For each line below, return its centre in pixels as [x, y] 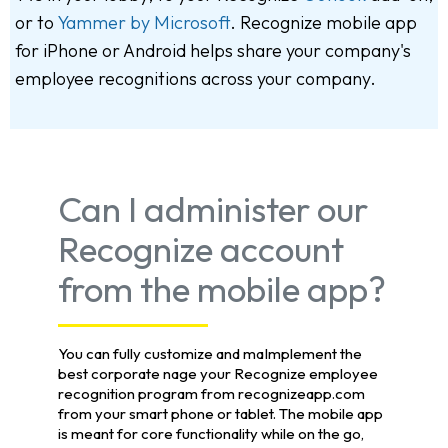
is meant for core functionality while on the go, [211, 434]
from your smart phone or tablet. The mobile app [220, 414]
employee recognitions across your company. [195, 79]
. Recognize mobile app [323, 23]
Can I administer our [213, 209]
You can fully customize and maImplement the [210, 354]
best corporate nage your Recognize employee [218, 374]
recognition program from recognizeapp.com [211, 394]
